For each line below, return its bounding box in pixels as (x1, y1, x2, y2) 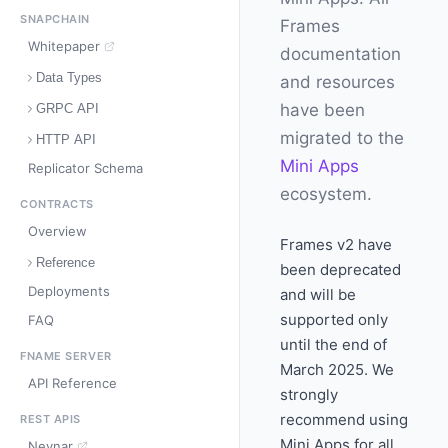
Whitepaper (28, 38, 100, 54)
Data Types (36, 70, 102, 85)
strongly (280, 385, 338, 404)
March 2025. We (280, 360, 394, 379)
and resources (280, 72, 395, 92)
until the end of (280, 335, 387, 354)
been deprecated (280, 260, 401, 279)
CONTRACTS (20, 197, 94, 211)
